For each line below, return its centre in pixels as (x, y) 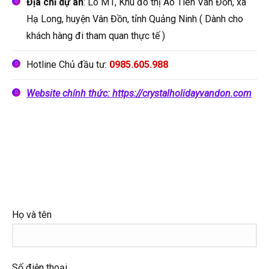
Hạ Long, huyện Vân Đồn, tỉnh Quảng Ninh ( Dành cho (135, 19)
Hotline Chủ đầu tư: (68, 64)
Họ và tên (32, 214)
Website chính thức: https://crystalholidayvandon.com (139, 93)
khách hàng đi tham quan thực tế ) (96, 35)
